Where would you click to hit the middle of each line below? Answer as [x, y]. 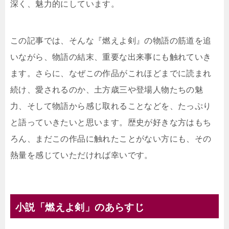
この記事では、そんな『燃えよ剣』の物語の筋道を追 [111, 41]
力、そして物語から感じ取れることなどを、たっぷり [111, 106]
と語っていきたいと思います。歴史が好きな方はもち [111, 123]
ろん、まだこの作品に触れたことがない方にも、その [111, 139]
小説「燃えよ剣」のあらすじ [80, 208]
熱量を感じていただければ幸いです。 [82, 155]
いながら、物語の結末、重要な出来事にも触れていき [111, 57]
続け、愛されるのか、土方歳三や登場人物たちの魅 [107, 90]
